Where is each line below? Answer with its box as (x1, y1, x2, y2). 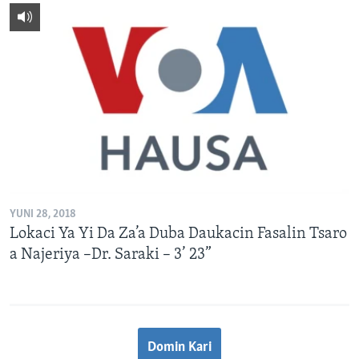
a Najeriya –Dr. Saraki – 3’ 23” (10, 247, 212, 264)
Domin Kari (147, 340, 212, 356)
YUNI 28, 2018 (10, 208, 76, 221)
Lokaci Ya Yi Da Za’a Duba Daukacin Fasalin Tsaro (10, 226, 347, 243)
